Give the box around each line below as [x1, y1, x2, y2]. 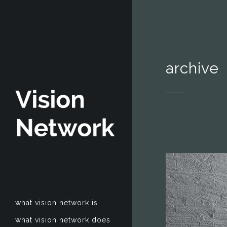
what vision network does [15, 216, 110, 224]
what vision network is [15, 199, 98, 207]
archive [166, 59, 219, 77]
